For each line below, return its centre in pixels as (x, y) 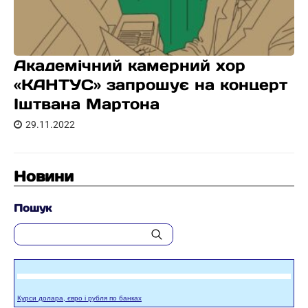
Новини (44, 176)
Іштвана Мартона (87, 104)
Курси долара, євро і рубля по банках (79, 298)
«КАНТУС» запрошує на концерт (151, 85)
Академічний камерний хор (130, 65)
